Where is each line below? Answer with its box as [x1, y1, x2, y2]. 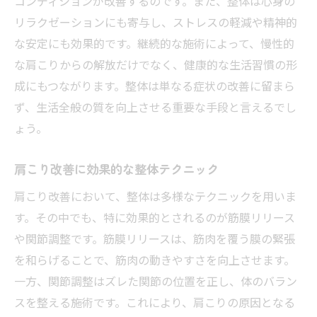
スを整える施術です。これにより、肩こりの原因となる [14, 293, 295, 311]
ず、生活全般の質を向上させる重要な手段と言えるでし [14, 98, 296, 115]
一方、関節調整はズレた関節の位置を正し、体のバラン [14, 272, 297, 289]
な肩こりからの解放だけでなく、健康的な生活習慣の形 [14, 55, 297, 73]
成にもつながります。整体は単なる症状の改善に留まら [14, 76, 295, 94]
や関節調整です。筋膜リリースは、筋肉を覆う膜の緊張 [14, 229, 295, 247]
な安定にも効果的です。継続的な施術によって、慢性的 [14, 34, 294, 52]
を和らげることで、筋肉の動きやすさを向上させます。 [14, 250, 295, 268]
